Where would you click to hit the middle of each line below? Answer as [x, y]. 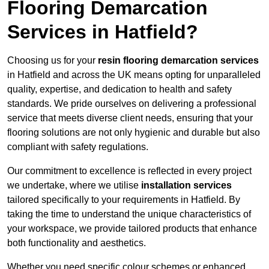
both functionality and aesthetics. [77, 243]
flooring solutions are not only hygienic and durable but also [134, 133]
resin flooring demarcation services [178, 61]
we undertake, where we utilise [74, 186]
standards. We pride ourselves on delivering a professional [132, 104]
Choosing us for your [53, 61]
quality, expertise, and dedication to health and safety [119, 89]
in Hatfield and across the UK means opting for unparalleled [134, 75]
